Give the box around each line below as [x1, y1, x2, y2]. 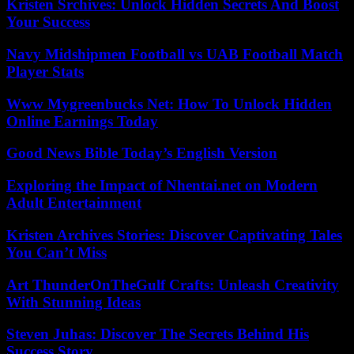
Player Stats [6, 63, 84, 81]
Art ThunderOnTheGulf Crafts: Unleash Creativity [6, 276, 339, 293]
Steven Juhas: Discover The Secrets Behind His [6, 326, 309, 343]
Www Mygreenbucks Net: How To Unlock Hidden [6, 95, 332, 112]
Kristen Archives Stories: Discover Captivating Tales [6, 226, 342, 243]
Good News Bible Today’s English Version [6, 145, 277, 162]
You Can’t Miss [6, 243, 107, 261]
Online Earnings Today [6, 112, 158, 130]
